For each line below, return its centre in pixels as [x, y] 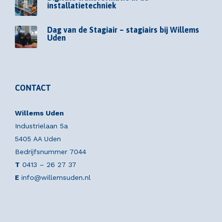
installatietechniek [82, 6]
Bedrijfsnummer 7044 [51, 152]
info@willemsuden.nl [56, 178]
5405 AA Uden [38, 139]
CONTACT [33, 88]
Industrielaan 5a [41, 126]
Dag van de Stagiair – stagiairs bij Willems [123, 30]
